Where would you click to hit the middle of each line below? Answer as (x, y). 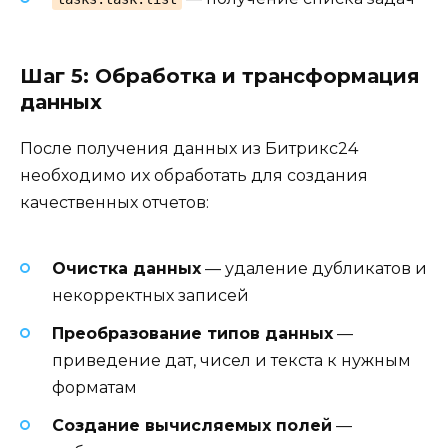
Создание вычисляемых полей (192, 425)
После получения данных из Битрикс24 (189, 149)
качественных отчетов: (114, 203)
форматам (94, 387)
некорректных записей (150, 295)
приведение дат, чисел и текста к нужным (231, 360)
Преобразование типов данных (192, 333)
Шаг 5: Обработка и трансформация (220, 76)
